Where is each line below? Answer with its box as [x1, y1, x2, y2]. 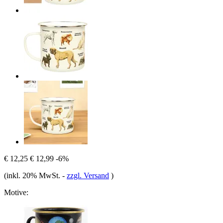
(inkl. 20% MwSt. [4, 171, 62, 180]
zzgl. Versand [67, 171, 109, 180]
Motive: [4, 188, 28, 197]
